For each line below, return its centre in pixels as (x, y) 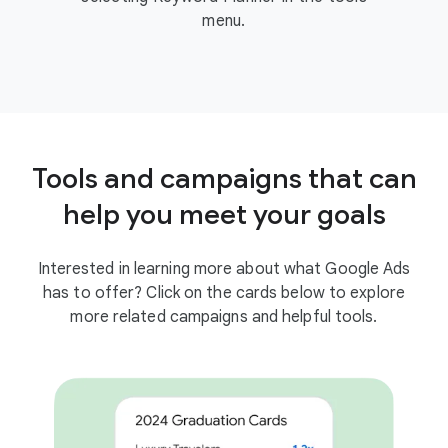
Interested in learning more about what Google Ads (224, 268)
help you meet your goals (224, 214)
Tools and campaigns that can (224, 178)
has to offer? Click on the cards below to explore (224, 292)
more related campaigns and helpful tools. (224, 316)
